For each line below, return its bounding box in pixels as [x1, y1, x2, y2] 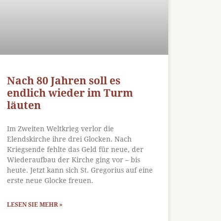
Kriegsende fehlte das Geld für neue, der [7, 145, 144, 153]
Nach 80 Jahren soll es [7, 74, 121, 87]
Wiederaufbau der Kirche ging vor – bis [7, 155, 141, 164]
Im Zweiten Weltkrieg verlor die [7, 124, 114, 133]
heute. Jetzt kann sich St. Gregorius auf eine [7, 166, 153, 174]
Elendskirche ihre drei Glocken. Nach [7, 135, 132, 143]
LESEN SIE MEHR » [7, 201, 63, 208]
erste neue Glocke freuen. [7, 176, 94, 184]
